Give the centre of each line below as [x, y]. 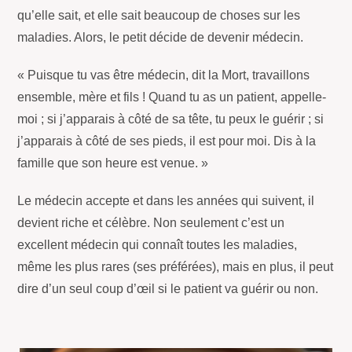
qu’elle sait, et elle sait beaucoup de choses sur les [159, 16]
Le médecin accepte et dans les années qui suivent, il [166, 201]
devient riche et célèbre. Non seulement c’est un [151, 223]
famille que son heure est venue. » [113, 163]
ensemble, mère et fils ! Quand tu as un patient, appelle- [172, 97]
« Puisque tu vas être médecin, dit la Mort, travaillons [164, 75]
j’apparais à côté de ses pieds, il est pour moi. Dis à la [167, 141]
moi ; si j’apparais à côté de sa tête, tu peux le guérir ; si [171, 119]
